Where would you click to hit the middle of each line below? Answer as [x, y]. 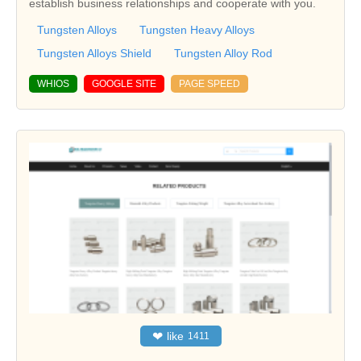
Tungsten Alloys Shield [94, 53]
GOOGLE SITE [124, 83]
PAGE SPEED [210, 83]
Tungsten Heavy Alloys [197, 29]
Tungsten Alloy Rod [223, 53]
